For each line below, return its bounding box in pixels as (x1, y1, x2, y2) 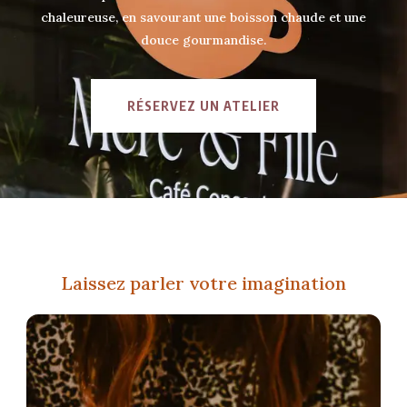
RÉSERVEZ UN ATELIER (126, 98, 280, 114)
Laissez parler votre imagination (61, 272, 346, 294)
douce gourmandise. (140, 32, 266, 49)
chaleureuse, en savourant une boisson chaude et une (40, 9, 366, 26)
